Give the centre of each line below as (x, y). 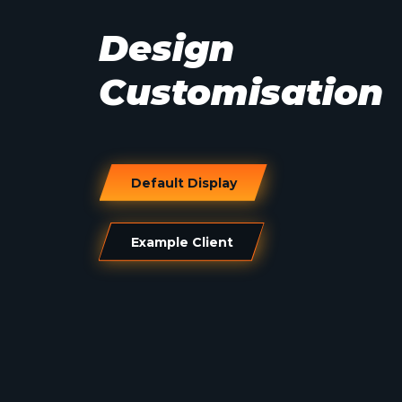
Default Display (184, 183)
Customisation (240, 92)
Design (166, 48)
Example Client (182, 242)
